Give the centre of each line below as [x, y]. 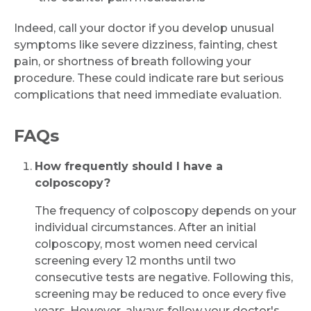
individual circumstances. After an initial [145, 227]
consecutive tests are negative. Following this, [164, 277]
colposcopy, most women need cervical [146, 244]
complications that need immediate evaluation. [148, 94]
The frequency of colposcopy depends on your [166, 210]
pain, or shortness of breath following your [133, 61]
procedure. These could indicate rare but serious [149, 78]
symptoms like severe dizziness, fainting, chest [146, 44]
